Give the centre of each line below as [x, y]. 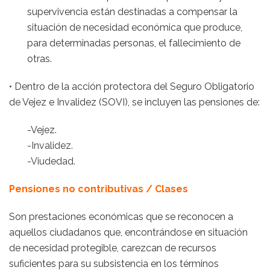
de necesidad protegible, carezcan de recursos [113, 248]
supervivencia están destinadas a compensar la [132, 12]
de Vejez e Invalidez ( [55, 102]
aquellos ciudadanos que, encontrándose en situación [128, 232]
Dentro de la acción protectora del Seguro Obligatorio [134, 86]
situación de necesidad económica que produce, [135, 27]
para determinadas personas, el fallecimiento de [134, 43]
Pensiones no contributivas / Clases [99, 189]
